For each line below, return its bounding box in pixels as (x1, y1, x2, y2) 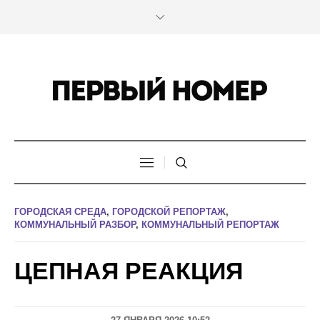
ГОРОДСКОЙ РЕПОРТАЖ (112, 206, 226, 218)
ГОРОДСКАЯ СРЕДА (14, 206, 106, 218)
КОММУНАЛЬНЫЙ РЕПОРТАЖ (141, 219, 279, 231)
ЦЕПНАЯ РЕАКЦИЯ (14, 257, 243, 285)
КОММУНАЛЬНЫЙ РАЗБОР (14, 219, 136, 231)
